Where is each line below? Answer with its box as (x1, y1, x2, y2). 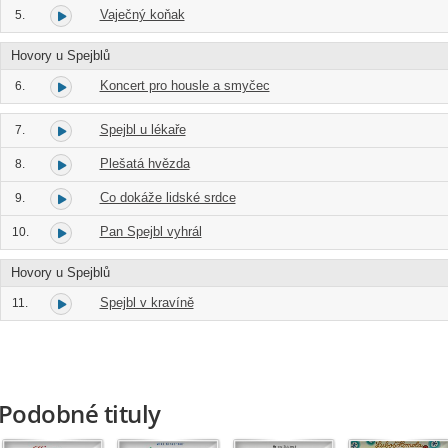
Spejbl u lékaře (99, 122, 186, 137)
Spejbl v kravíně (99, 295, 194, 310)
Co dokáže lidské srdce (99, 190, 236, 205)
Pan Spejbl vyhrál (99, 224, 202, 239)
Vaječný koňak (99, 7, 185, 22)
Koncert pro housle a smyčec (99, 78, 270, 93)
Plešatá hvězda (99, 156, 190, 171)
